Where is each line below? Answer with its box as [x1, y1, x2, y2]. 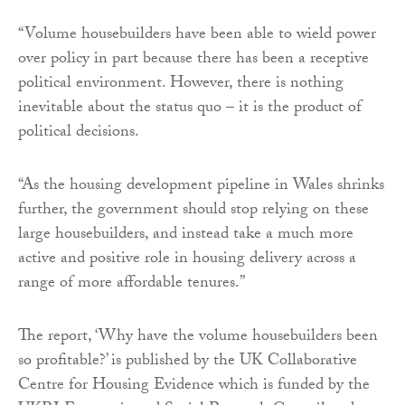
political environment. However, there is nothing [18, 70, 344, 99]
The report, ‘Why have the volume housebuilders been [18, 323, 378, 352]
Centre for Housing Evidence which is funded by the [18, 372, 370, 400]
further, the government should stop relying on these [18, 196, 369, 225]
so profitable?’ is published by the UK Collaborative [18, 347, 357, 376]
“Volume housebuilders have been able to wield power [18, 21, 376, 50]
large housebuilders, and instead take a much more [18, 221, 353, 250]
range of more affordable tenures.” [18, 269, 245, 298]
